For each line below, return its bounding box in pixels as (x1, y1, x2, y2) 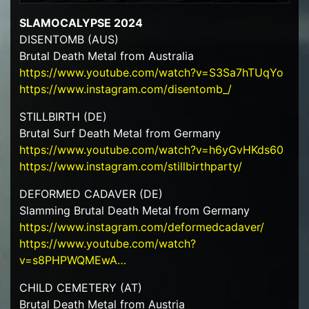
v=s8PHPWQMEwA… (19, 253, 126, 268)
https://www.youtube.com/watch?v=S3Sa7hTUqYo (19, 66, 283, 80)
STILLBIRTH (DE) (19, 110, 107, 124)
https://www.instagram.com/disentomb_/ (19, 82, 232, 97)
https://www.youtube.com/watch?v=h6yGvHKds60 (19, 143, 283, 157)
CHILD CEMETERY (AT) (19, 281, 142, 295)
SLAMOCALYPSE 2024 (19, 16, 143, 30)
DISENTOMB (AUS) (19, 32, 119, 47)
